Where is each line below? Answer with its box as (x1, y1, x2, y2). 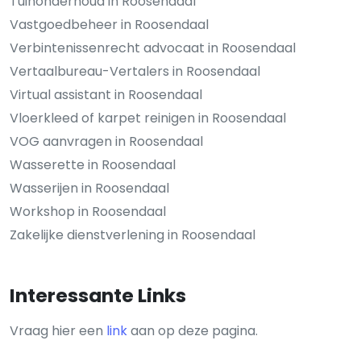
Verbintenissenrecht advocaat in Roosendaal (10, 38, 296, 57)
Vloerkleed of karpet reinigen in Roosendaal (10, 108, 286, 127)
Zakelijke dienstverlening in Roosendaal (10, 225, 255, 244)
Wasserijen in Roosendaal (10, 178, 169, 197)
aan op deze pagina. (127, 321, 258, 340)
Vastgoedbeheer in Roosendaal (10, 15, 209, 34)
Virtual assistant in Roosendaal (10, 85, 202, 104)
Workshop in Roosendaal (10, 201, 166, 221)
